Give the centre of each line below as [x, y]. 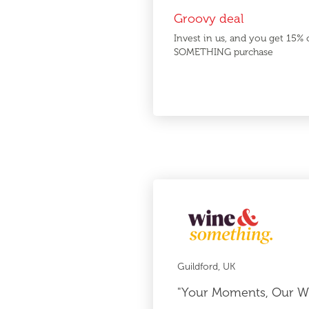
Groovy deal [209, 19]
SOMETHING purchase [223, 52]
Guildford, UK [206, 267]
